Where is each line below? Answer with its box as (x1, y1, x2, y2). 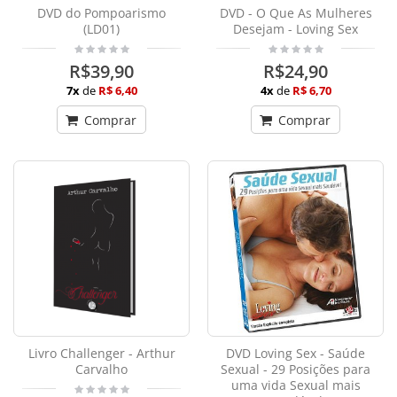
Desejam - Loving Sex (233, 20, 358, 38)
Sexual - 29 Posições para (221, 361, 370, 378)
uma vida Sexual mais (230, 377, 361, 394)
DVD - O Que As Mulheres (219, 4, 372, 22)
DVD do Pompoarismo (37, 4, 166, 22)
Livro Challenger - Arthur (27, 345, 175, 362)
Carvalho (75, 361, 128, 378)
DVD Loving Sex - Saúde (226, 345, 365, 362)
